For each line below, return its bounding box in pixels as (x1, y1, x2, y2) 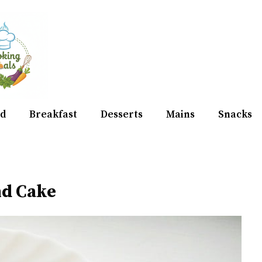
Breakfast (29, 108, 77, 121)
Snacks (218, 108, 252, 121)
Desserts (101, 108, 143, 121)
